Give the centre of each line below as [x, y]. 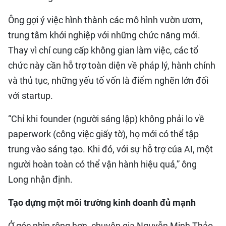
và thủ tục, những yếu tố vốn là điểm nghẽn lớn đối [108, 80]
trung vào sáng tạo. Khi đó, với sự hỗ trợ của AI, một [110, 149]
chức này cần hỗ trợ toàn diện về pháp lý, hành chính [112, 65]
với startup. [31, 96]
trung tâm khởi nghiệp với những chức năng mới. [104, 35]
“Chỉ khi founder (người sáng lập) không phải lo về [106, 119]
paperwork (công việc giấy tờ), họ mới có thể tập [103, 134]
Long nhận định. [40, 179]
